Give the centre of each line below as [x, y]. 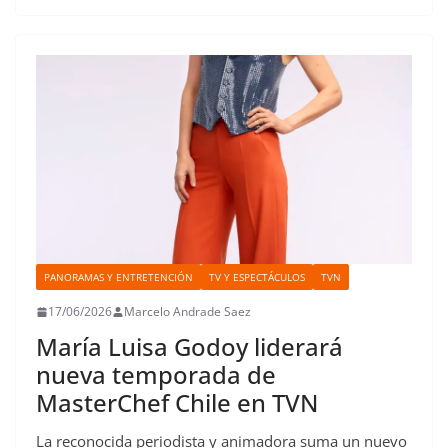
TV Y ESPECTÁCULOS [257, 277]
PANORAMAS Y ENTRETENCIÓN [118, 277]
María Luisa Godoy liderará [189, 347]
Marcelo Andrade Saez [187, 312]
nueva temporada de [156, 375]
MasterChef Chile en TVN [177, 403]
